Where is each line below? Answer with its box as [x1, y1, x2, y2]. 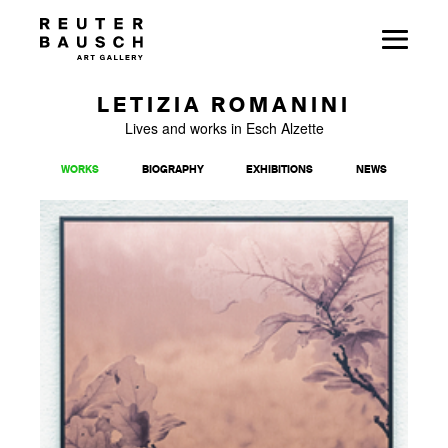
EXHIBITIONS [246, 165, 314, 175]
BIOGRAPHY [141, 165, 204, 175]
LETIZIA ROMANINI [97, 97, 351, 117]
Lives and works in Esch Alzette [124, 118, 324, 138]
